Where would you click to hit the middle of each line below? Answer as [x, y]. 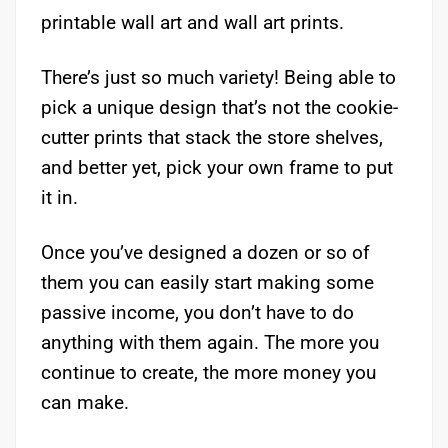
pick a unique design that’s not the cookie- [219, 107]
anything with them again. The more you [210, 342]
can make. [85, 402]
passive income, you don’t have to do [197, 312]
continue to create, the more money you [208, 372]
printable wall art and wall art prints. [192, 22]
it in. [59, 197]
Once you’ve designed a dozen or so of [205, 252]
